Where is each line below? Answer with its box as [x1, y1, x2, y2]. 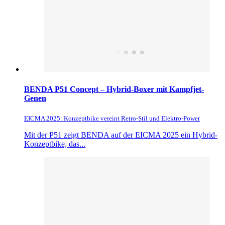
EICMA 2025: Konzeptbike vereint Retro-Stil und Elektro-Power [24, 114, 200, 122]
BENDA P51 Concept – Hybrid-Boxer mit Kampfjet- [24, 84, 204, 93]
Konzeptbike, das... [24, 139, 85, 148]
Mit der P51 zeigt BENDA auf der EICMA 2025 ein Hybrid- [24, 130, 217, 139]
